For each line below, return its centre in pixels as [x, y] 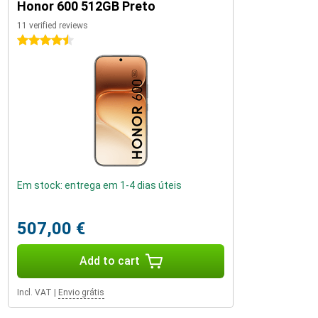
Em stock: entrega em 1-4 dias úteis [99, 185]
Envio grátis [81, 292]
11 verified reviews [53, 26]
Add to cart [109, 261]
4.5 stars [37, 40]
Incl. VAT [34, 292]
